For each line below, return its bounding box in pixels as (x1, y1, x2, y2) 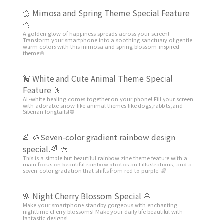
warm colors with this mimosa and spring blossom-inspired (23, 42, 180, 51)
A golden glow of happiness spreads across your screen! (23, 29, 170, 38)
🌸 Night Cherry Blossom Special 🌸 (23, 190, 152, 202)
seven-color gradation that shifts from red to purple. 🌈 (23, 166, 167, 175)
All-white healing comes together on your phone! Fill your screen (23, 95, 193, 103)
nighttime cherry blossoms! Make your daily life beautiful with (23, 207, 183, 216)
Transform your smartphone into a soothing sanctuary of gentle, (23, 36, 194, 44)
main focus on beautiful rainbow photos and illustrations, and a (23, 160, 192, 168)
